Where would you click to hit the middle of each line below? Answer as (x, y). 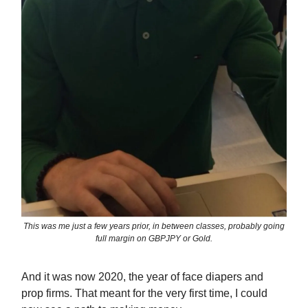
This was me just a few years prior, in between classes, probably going (154, 227)
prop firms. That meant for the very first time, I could (144, 294)
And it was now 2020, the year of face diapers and (142, 277)
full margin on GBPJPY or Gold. (154, 239)
